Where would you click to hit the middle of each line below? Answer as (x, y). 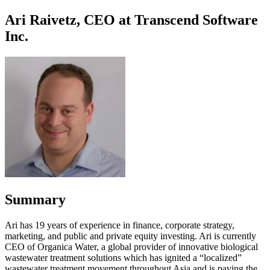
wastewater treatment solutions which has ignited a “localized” (123, 257)
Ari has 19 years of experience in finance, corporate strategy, (120, 225)
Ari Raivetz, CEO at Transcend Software (131, 20)
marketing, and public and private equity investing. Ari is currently (130, 236)
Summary (35, 199)
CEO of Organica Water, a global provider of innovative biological (131, 246)
